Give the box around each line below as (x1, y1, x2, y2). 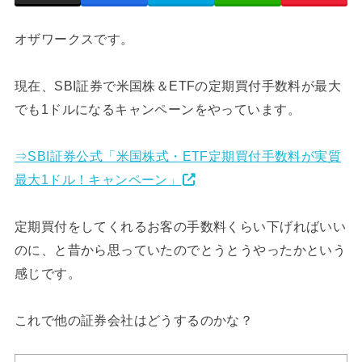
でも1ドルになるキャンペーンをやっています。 (14, 102, 301, 117)
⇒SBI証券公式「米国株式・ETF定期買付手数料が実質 (14, 149, 342, 164)
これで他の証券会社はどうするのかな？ (14, 313, 254, 328)
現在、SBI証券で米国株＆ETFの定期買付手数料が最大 (14, 78, 342, 94)
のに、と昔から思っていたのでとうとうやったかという (14, 242, 347, 258)
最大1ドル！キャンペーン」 (14, 172, 182, 187)
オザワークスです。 (14, 32, 134, 47)
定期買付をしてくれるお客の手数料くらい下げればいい (14, 219, 347, 234)
